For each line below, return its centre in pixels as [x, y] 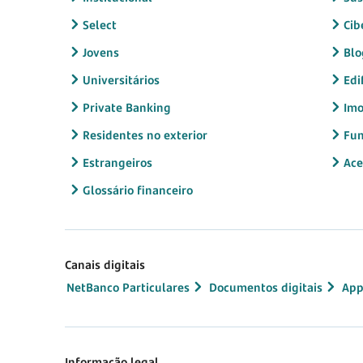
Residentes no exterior [145, 135]
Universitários [121, 79]
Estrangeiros [117, 162]
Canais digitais [105, 265]
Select [100, 24]
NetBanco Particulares [128, 287]
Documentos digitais [266, 287]
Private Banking [127, 107]
